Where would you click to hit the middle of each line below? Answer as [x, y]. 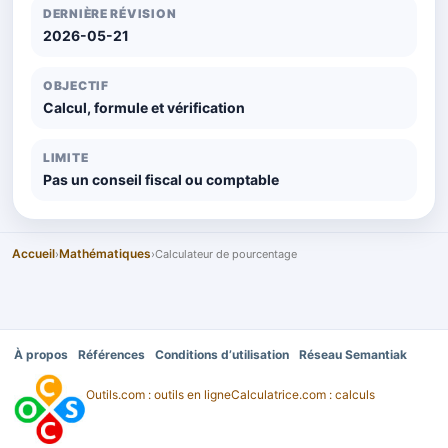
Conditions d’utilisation [222, 355]
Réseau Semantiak [353, 355]
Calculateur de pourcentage [226, 253]
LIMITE [66, 158]
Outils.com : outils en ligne [158, 395]
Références [111, 355]
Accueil [33, 254]
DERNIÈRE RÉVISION [110, 14]
